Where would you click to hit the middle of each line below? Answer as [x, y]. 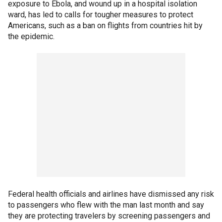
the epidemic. [31, 36]
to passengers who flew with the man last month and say [106, 205]
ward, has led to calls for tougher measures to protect [101, 14]
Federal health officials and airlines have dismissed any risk [111, 194]
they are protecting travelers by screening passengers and [109, 216]
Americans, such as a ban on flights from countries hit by [105, 25]
